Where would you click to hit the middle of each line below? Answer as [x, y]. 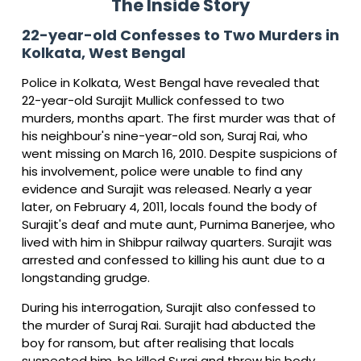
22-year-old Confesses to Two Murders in [180, 35]
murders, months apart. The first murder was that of [179, 118]
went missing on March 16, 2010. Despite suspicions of [180, 153]
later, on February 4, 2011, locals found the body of [170, 206]
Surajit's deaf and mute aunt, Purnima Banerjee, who [178, 224]
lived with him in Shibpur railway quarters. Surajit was [177, 242]
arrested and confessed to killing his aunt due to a [173, 259]
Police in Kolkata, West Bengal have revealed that [171, 82]
